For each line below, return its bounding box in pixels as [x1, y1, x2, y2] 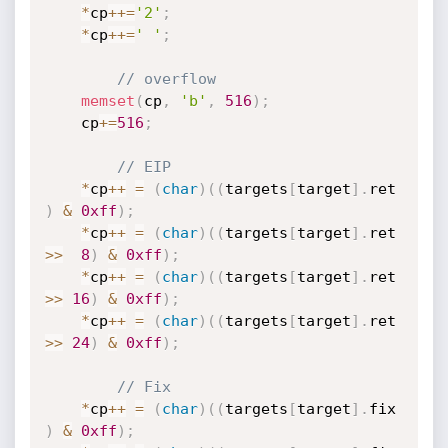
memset [80, 92, 135, 110]
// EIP [116, 158, 171, 176]
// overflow [116, 70, 216, 88]
